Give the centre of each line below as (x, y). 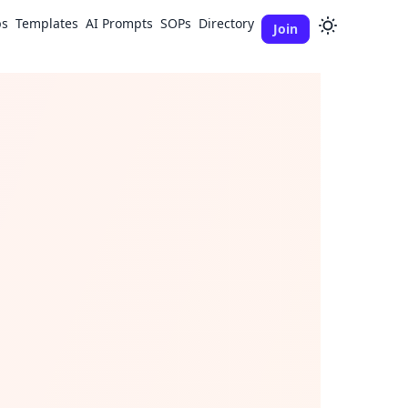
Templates (47, 23)
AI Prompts (119, 23)
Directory (226, 23)
